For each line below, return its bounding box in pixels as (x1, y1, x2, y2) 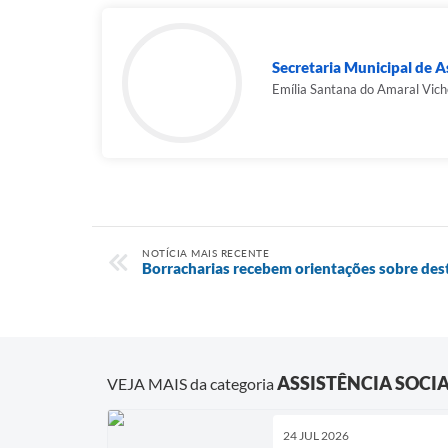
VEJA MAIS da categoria (107, 373, 277, 393)
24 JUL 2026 (283, 427, 349, 443)
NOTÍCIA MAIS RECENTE (142, 247, 269, 259)
